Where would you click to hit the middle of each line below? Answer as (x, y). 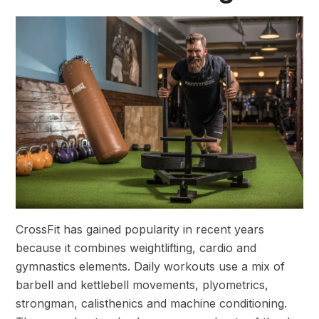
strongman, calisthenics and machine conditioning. (151, 303)
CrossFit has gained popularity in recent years (140, 229)
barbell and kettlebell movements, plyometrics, (142, 284)
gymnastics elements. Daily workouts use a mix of (150, 266)
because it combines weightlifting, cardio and (136, 247)
